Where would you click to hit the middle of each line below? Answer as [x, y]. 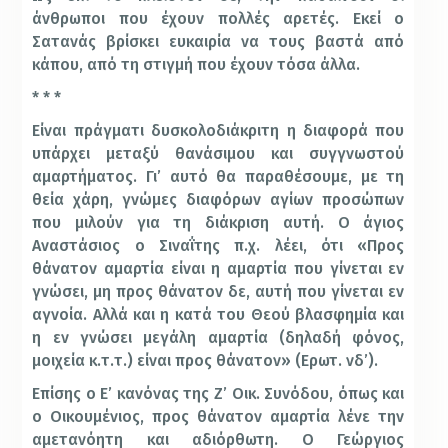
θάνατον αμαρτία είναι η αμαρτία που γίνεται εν [218, 269]
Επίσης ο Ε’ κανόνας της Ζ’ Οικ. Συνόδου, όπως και [218, 394]
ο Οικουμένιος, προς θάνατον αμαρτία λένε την [218, 417]
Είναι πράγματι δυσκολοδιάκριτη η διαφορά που [218, 131]
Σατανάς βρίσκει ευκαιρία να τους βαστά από [218, 42]
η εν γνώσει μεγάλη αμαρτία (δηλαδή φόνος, [218, 338]
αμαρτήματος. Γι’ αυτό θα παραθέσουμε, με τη [218, 177]
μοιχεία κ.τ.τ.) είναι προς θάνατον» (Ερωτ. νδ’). [205, 361]
